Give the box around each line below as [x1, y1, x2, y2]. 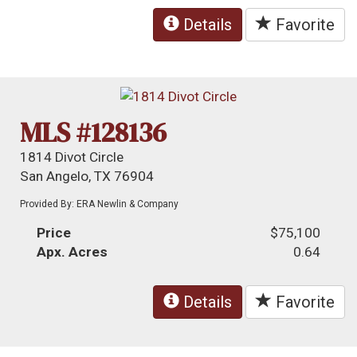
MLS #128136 [20, 113, 167, 151]
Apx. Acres [37, 243, 108, 260]
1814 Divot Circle [20, 148, 124, 165]
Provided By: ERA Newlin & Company [20, 198, 179, 210]
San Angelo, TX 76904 [20, 167, 155, 184]
